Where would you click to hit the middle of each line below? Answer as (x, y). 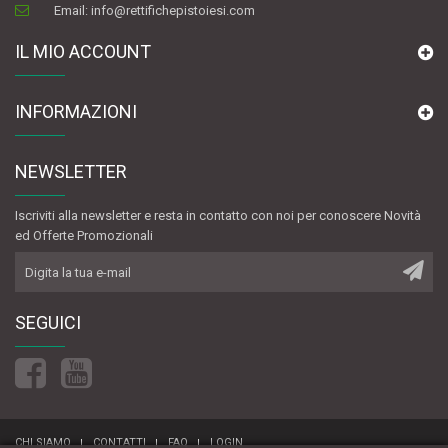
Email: (73, 10)
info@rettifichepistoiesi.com (173, 10)
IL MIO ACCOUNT (83, 51)
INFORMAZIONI (76, 111)
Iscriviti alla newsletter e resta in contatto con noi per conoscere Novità (218, 215)
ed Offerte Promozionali (84, 235)
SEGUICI (48, 323)
